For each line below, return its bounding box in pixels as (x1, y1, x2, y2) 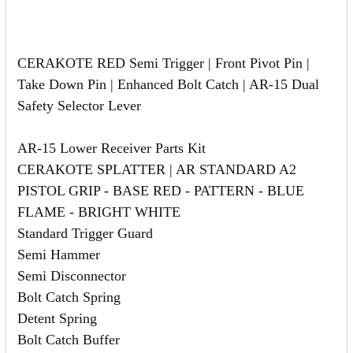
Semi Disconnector (17, 267, 126, 284)
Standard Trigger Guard (17, 225, 153, 241)
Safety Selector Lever (17, 97, 141, 113)
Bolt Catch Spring (17, 288, 121, 305)
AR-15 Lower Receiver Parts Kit (17, 139, 206, 156)
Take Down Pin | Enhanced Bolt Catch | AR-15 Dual (17, 76, 319, 92)
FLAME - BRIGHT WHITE (17, 203, 180, 220)
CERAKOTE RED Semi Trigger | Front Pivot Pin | (17, 54, 310, 71)
